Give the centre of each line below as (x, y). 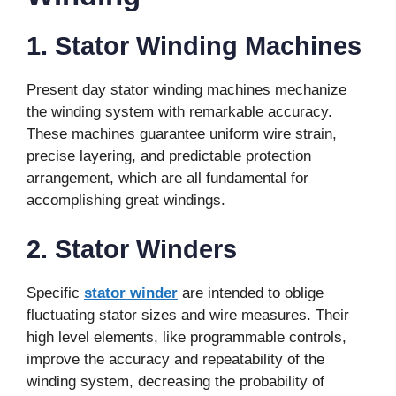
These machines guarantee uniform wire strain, (182, 134)
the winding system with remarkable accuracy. (179, 112)
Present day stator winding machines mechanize (187, 90)
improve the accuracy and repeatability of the (175, 359)
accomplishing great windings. (126, 201)
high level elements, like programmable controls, (187, 337)
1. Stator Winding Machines (194, 46)
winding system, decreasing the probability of (175, 381)
